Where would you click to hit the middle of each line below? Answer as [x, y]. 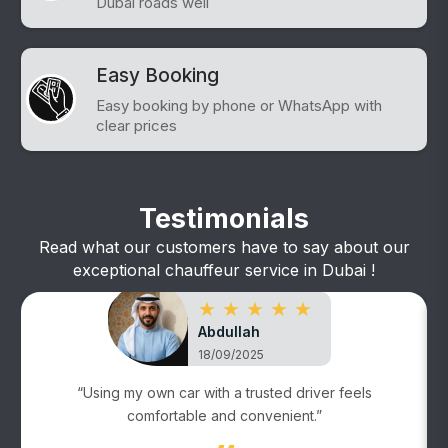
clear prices [137, 125]
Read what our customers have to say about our [224, 246]
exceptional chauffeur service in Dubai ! [224, 269]
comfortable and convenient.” [224, 415]
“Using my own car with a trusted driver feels [224, 392]
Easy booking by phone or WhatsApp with [239, 105]
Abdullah [229, 331]
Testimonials [224, 218]
